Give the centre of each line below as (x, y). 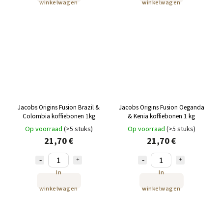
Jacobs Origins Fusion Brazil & (59, 108)
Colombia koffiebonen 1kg (59, 116)
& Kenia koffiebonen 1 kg (161, 116)
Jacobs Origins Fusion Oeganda (161, 108)
